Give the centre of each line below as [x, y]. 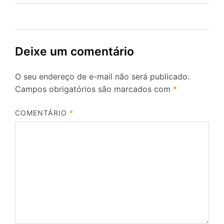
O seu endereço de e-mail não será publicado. [102, 77]
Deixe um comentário [74, 52]
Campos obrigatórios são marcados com [94, 89]
